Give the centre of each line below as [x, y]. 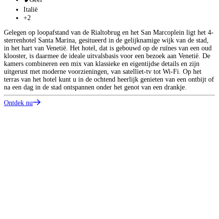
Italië [31, 10]
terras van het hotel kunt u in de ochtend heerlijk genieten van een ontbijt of [109, 80]
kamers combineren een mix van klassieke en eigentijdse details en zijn [102, 64]
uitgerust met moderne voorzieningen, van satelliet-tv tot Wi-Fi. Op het [103, 72]
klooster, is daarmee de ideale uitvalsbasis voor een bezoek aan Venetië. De [107, 56]
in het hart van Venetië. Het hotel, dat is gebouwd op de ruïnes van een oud [108, 48]
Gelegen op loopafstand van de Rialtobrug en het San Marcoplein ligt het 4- [109, 33]
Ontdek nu [18, 103]
